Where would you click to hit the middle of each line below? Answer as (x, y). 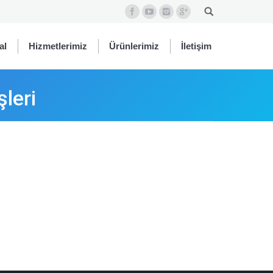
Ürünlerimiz (134, 46)
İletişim (196, 46)
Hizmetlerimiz (58, 46)
